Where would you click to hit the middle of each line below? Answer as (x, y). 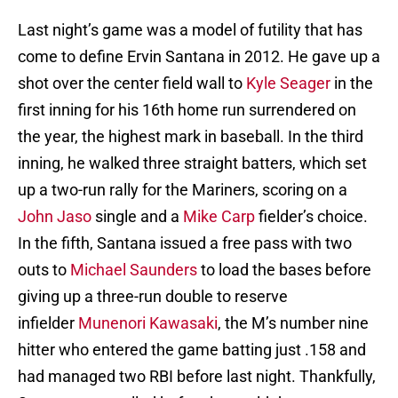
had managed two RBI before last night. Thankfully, (197, 377)
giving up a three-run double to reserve (153, 297)
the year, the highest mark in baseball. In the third (191, 137)
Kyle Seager (290, 84)
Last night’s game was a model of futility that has (190, 30)
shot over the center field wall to (132, 84)
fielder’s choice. (313, 217)
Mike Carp (221, 217)
